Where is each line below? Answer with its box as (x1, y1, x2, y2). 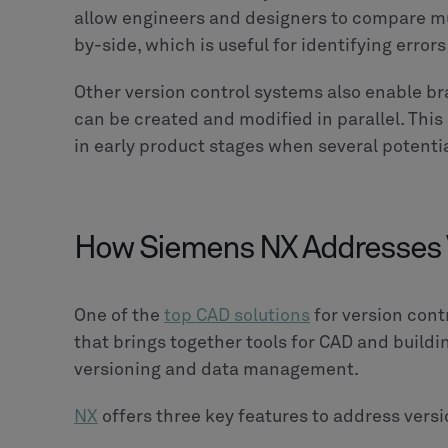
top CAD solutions (164, 306, 310, 325)
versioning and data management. (74, 360, 359, 379)
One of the (74, 306, 164, 325)
